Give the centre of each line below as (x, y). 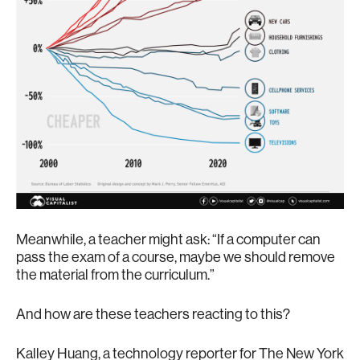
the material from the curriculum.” (115, 274)
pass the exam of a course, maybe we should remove (176, 257)
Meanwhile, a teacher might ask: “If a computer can (168, 239)
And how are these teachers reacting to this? (153, 314)
